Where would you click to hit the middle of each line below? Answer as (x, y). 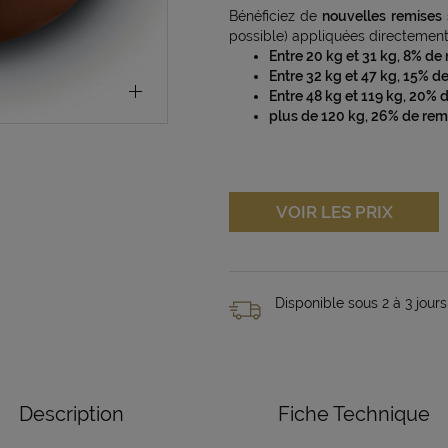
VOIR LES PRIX (334, 212)
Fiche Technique (354, 414)
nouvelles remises (382, 16)
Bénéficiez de (276, 16)
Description (71, 414)
